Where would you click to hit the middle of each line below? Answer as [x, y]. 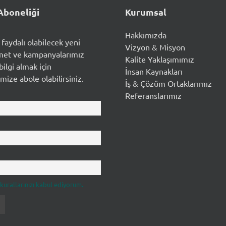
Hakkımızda [146, 35]
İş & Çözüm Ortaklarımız [169, 83]
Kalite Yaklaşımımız [160, 59]
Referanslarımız [154, 95]
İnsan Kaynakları [154, 71]
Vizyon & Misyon [155, 47]
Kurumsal [146, 12]
